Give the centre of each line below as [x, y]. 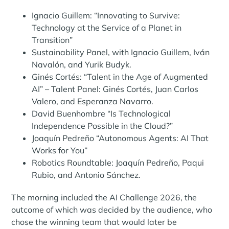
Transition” [52, 40]
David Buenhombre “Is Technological [101, 114]
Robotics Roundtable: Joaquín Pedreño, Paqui [118, 163]
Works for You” [60, 151]
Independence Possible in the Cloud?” [102, 126]
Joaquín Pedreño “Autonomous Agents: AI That [120, 138]
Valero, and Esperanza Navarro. [93, 101]
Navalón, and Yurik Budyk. [82, 65]
